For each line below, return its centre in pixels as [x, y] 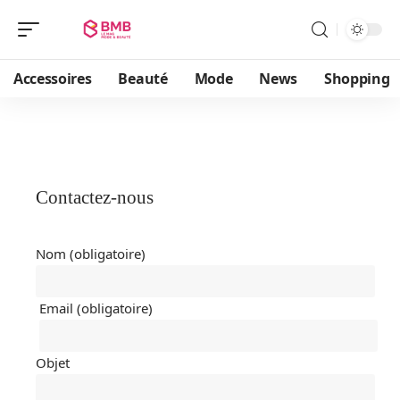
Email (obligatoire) [96, 308]
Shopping [357, 79]
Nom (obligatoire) [91, 253]
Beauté [143, 79]
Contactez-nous [95, 197]
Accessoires [53, 79]
